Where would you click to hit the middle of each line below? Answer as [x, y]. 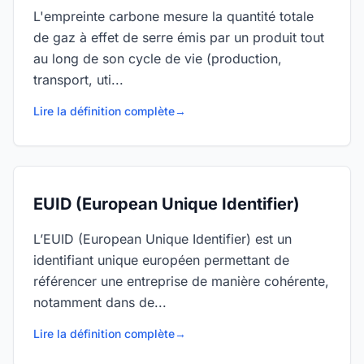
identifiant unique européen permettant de [161, 260]
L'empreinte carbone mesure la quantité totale [173, 16]
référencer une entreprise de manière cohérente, [181, 281]
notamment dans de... [100, 302]
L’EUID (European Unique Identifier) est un [162, 239]
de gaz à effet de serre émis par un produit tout [179, 37]
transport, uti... [78, 80]
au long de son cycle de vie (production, [158, 58]
